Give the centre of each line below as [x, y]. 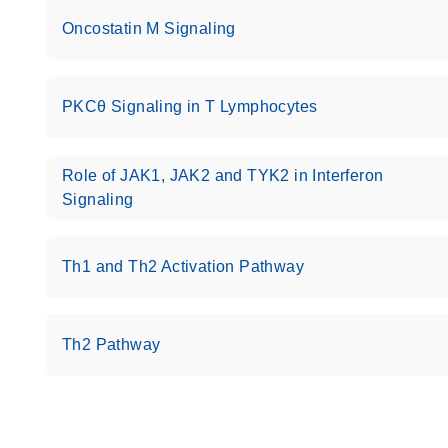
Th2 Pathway [111, 344]
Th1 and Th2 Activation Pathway [183, 266]
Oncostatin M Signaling [149, 28]
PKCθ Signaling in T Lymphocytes [190, 106]
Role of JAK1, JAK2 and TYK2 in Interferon [223, 175]
